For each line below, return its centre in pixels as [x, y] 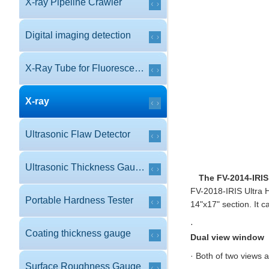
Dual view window [227, 237]
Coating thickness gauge [78, 233]
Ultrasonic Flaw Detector [78, 134]
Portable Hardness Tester [79, 200]
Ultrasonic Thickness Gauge [140, 167]
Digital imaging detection [78, 35]
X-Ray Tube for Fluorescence [139, 68]
